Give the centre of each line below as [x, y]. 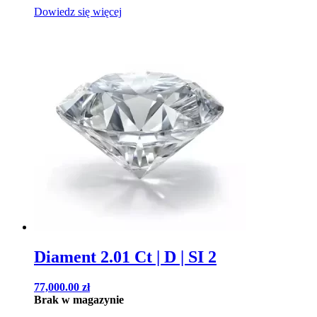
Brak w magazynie [79, 300]
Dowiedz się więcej [78, 12]
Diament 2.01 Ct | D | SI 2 [125, 257]
